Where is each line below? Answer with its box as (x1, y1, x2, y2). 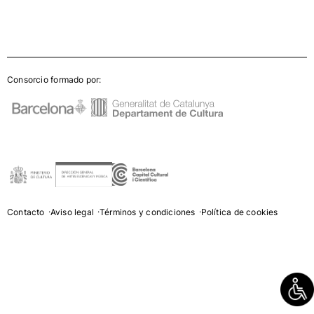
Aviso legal (50, 207, 94, 218)
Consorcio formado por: (7, 74, 102, 86)
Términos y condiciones (100, 207, 196, 218)
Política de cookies (200, 207, 278, 218)
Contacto (7, 207, 45, 218)
